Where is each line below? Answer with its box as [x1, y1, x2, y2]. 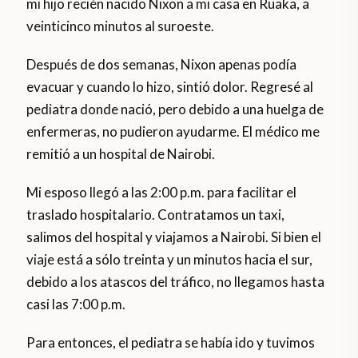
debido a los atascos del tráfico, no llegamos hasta [26, 273, 325, 291]
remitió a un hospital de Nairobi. [26, 145, 216, 163]
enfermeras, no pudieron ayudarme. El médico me [26, 123, 320, 141]
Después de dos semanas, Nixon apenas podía [26, 56, 297, 74]
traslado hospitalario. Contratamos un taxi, [26, 206, 285, 224]
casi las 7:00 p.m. [26, 296, 126, 313]
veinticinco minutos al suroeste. [26, 18, 215, 35]
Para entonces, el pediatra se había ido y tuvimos [26, 334, 316, 352]
